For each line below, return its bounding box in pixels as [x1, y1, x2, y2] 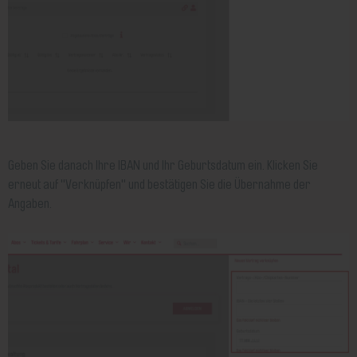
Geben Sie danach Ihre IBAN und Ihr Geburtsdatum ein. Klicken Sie [8, 159, 319, 174]
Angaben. [8, 197, 53, 212]
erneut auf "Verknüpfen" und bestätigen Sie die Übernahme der [8, 178, 312, 193]
